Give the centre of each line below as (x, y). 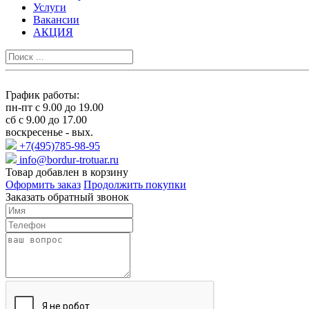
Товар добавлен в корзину (67, 172)
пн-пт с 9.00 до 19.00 (54, 107)
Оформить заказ (43, 184)
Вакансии (56, 19)
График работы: (42, 94)
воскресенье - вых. (49, 132)
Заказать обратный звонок (67, 197)
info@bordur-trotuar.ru (69, 159)
